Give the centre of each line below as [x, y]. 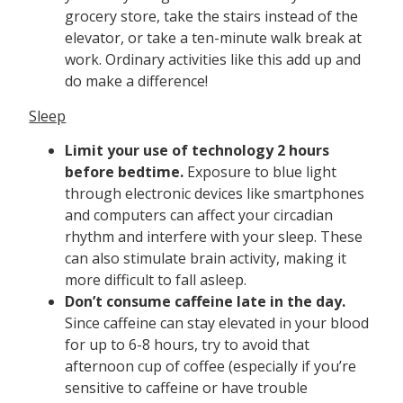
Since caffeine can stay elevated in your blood [217, 323]
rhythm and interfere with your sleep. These [214, 237]
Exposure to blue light [262, 172]
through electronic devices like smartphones [215, 194]
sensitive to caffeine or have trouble [187, 388]
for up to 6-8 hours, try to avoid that [188, 345]
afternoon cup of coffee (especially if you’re [211, 367]
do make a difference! [137, 81]
